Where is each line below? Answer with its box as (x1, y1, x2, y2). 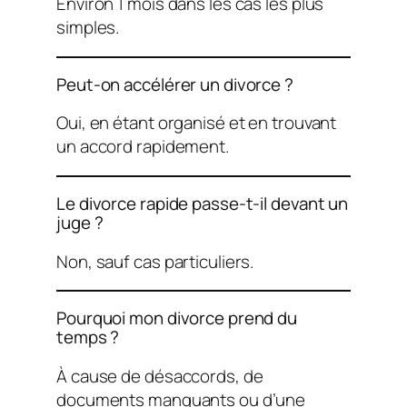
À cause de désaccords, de (56, 363, 263, 388)
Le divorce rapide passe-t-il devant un (56, 191, 349, 215)
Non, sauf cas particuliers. (56, 249, 254, 273)
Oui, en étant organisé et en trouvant (56, 111, 337, 135)
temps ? (56, 325, 120, 350)
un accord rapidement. (56, 134, 229, 159)
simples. (56, 15, 120, 40)
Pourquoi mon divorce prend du (56, 306, 298, 331)
